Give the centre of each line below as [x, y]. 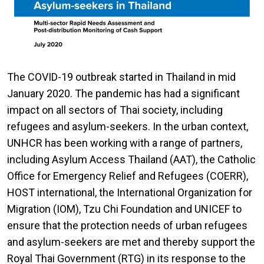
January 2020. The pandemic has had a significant [123, 94]
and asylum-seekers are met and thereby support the [131, 242]
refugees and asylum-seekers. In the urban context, [128, 127]
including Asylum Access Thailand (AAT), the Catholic [131, 160]
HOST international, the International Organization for [130, 193]
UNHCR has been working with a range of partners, [125, 143]
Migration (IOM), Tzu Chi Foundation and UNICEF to [124, 209]
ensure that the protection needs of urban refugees [127, 226]
